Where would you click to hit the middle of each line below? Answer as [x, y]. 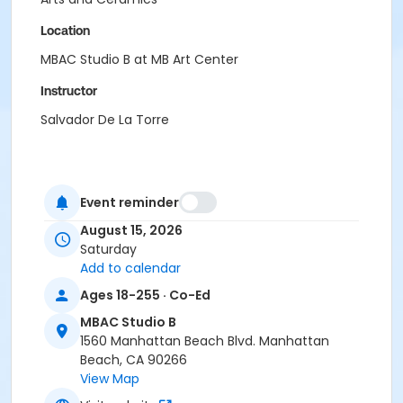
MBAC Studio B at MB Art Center [139, 59]
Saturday [108, 250]
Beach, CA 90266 [134, 360]
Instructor [69, 91]
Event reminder [130, 202]
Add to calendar [130, 269]
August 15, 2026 [131, 231]
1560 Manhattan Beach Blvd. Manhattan [205, 341]
